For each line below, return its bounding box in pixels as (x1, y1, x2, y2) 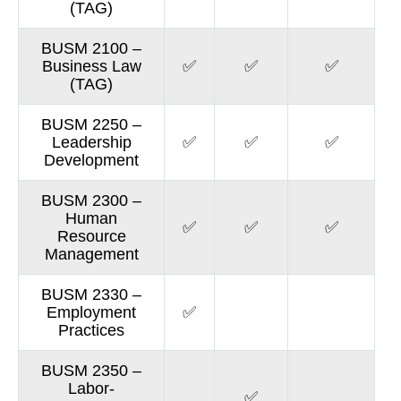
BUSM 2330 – (41, 286, 142, 303)
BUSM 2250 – (41, 115, 142, 133)
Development (44, 151, 140, 169)
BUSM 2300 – (41, 192, 142, 209)
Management (44, 245, 139, 263)
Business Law (41, 57, 141, 75)
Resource (56, 227, 126, 245)
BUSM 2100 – (41, 39, 142, 57)
